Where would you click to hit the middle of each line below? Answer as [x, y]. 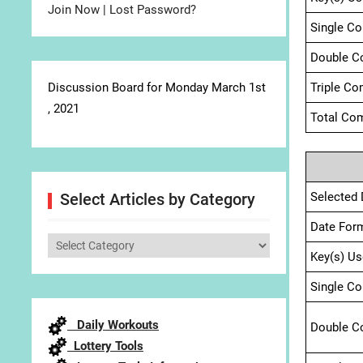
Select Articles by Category [158, 199]
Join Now [74, 10]
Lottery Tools [105, 346]
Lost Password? [153, 10]
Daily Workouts [113, 325]
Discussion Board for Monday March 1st [157, 88]
